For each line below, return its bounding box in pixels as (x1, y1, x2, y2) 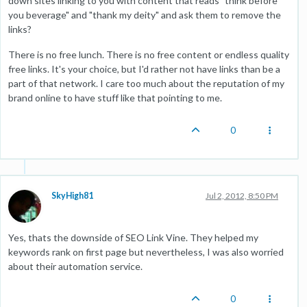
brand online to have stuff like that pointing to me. (8, 92, 222, 103)
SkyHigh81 (51, 191, 93, 201)
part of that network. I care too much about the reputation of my (8, 77, 284, 89)
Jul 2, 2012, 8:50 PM (206, 191, 278, 201)
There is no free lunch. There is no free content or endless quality (8, 49, 289, 60)
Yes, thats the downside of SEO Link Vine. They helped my (8, 232, 258, 243)
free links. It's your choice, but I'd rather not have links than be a (8, 63, 280, 75)
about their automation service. (8, 260, 143, 272)
